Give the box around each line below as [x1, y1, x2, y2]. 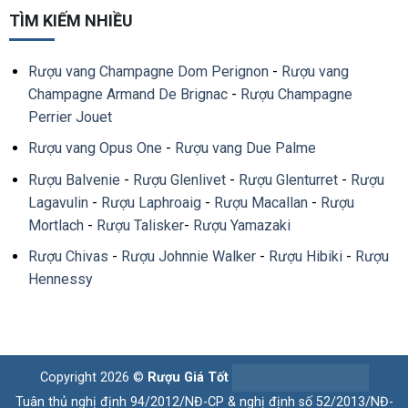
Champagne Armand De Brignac [27, 85, 228, 103]
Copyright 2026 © [39, 369, 148, 385]
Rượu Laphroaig [100, 193, 201, 211]
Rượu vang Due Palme [174, 139, 316, 158]
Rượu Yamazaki [192, 216, 291, 234]
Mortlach [27, 216, 84, 234]
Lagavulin [27, 193, 88, 211]
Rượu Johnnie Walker [120, 248, 256, 266]
